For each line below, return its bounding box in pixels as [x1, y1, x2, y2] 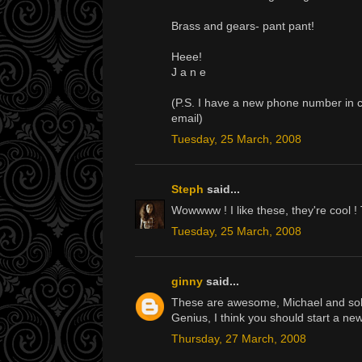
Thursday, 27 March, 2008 [171, 332, 306, 346]
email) [171, 112, 203, 125]
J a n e [171, 65, 206, 79]
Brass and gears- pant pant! [171, 19, 314, 33]
